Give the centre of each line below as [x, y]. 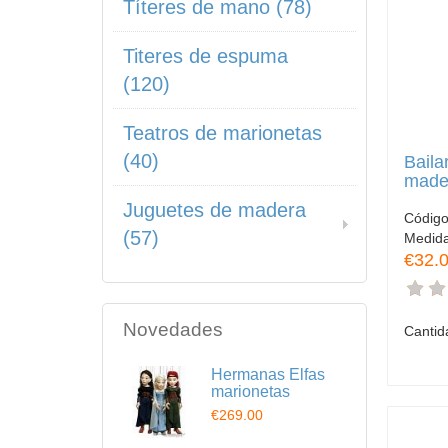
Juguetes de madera [214, 210]
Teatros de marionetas [222, 133]
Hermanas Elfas [268, 374]
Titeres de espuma [205, 56]
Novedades [173, 329]
